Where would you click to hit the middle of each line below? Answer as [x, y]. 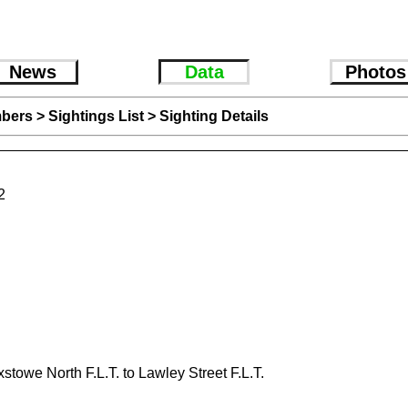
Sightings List [96, 116]
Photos [375, 72]
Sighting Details [214, 116]
